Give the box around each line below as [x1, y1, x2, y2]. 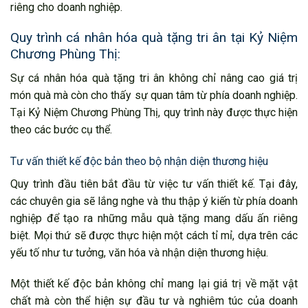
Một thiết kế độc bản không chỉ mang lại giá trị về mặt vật [10, 277, 298, 291]
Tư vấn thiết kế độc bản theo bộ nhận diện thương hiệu [10, 154, 268, 168]
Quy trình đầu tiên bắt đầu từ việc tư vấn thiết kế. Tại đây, [10, 177, 298, 190]
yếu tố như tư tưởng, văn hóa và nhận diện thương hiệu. [10, 245, 268, 259]
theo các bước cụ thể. [10, 122, 112, 136]
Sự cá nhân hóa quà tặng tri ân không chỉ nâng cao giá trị [10, 71, 298, 85]
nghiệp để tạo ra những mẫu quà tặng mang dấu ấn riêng [10, 211, 298, 225]
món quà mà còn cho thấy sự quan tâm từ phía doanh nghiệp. [10, 88, 298, 102]
